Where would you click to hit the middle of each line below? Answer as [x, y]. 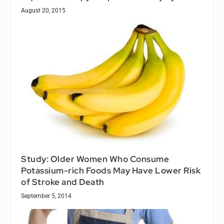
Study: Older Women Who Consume [95, 159]
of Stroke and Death [63, 182]
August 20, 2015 [43, 10]
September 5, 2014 [46, 196]
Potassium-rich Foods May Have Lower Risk [111, 170]
